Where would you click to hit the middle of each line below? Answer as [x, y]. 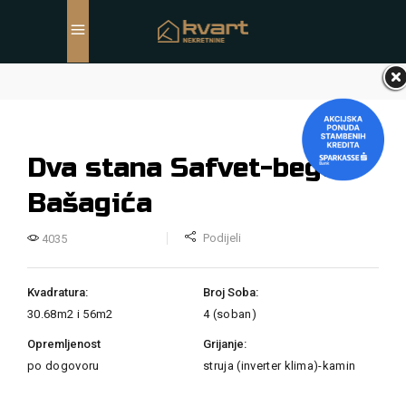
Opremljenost [64, 344]
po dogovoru [63, 366]
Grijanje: [225, 344]
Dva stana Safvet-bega [183, 168]
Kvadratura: [58, 292]
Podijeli [222, 237]
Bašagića [90, 203]
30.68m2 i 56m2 [70, 314]
